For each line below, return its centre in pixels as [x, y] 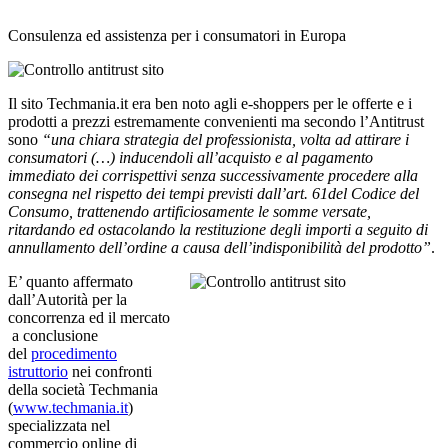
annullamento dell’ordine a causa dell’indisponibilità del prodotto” [219, 247]
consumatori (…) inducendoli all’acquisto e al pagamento [190, 157]
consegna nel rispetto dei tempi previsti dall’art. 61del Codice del [213, 193]
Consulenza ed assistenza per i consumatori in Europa [177, 35]
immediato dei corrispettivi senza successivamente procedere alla [213, 175]
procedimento [74, 353]
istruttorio [38, 371]
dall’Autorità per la [67, 299]
